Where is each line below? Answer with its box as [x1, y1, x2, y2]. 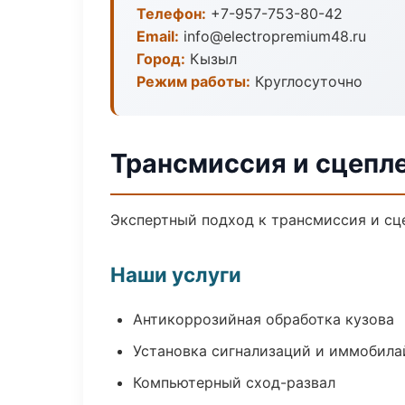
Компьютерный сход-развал [133, 373, 335, 391]
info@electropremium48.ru [179, 27, 366, 45]
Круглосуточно [250, 72, 363, 90]
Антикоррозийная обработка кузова [133, 310, 394, 328]
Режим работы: [137, 72, 250, 90]
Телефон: [137, 5, 206, 23]
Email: [137, 27, 179, 45]
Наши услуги [110, 262, 241, 287]
